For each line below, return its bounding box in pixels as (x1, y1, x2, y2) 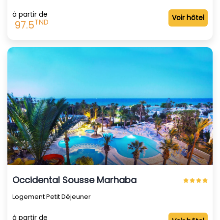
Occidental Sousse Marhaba (12, 173, 137, 186)
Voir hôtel (172, 12, 204, 23)
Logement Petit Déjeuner (12, 192, 91, 201)
